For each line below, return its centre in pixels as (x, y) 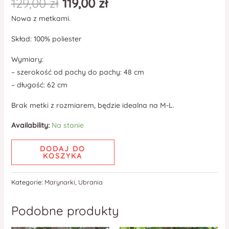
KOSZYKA (63, 156)
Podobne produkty (65, 211)
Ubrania (90, 182)
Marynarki (60, 182)
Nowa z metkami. (41, 18)
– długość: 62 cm (39, 85)
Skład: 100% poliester (46, 39)
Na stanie (67, 125)
